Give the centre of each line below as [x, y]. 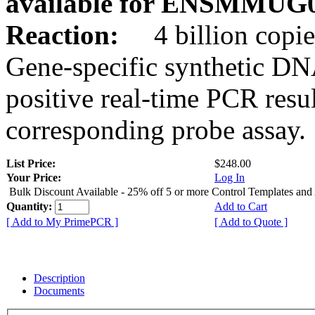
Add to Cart [241, 206]
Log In [230, 177]
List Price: [32, 163]
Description [59, 278]
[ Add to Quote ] [251, 221]
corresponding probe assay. [156, 129]
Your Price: [34, 177]
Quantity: [31, 206]
